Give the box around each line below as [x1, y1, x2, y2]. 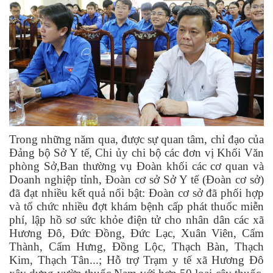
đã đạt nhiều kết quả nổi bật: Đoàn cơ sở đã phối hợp [9, 186, 264, 199]
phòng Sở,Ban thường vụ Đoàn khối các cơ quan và [9, 159, 264, 172]
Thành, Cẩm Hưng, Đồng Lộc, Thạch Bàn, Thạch [9, 239, 264, 253]
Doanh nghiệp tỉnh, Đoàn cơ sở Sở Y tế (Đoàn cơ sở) [9, 172, 264, 186]
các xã [234, 213, 264, 226]
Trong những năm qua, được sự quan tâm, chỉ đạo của [9, 132, 264, 146]
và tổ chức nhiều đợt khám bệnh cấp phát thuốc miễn [9, 199, 264, 213]
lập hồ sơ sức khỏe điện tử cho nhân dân [31, 213, 235, 226]
